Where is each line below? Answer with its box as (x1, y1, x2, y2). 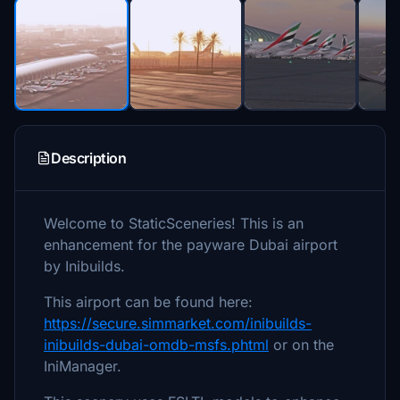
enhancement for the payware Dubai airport (44, 236, 337, 254)
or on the (269, 336, 334, 354)
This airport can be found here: (44, 293, 253, 311)
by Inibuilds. (44, 257, 125, 275)
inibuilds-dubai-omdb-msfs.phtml (44, 336, 269, 354)
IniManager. (44, 357, 121, 375)
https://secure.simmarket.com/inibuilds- (44, 314, 312, 332)
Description (51, 149, 127, 167)
